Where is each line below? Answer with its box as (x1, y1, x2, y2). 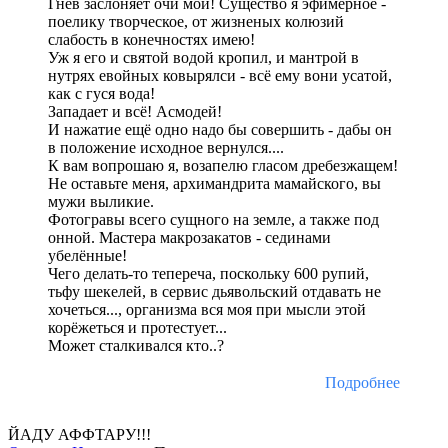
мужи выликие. (48, 193, 154, 211)
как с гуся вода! (48, 85, 155, 103)
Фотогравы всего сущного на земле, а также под (48, 211, 379, 229)
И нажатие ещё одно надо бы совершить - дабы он (48, 121, 392, 139)
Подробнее (325, 374, 400, 392)
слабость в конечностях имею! (48, 31, 255, 49)
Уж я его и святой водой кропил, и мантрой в (48, 49, 359, 67)
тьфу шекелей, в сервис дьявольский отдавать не (48, 283, 381, 301)
